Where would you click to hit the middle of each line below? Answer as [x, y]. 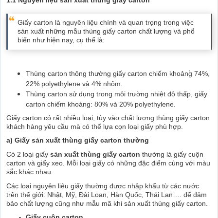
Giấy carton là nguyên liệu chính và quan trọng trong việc [106, 22]
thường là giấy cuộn [173, 154]
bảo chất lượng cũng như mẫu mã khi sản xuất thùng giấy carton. [107, 203]
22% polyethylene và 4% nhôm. [74, 83]
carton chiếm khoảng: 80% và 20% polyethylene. [101, 104]
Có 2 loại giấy [28, 154]
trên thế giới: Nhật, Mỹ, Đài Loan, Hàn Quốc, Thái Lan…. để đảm [107, 194]
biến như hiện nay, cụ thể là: [61, 40]
